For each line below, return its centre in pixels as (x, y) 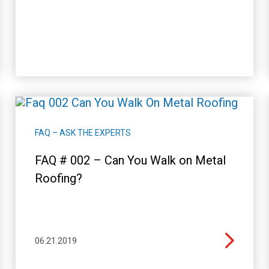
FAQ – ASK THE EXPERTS (83, 132)
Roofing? (58, 178)
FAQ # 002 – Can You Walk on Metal (130, 160)
